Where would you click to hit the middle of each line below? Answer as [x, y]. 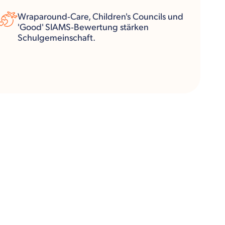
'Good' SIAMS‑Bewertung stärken [83, 27]
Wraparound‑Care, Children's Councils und [100, 17]
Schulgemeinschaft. [57, 38]
